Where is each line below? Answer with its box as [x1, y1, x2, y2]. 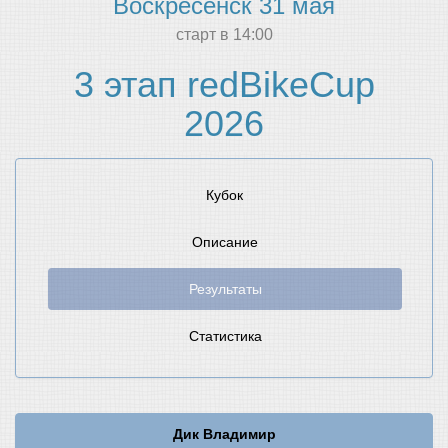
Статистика [188, 328, 262, 344]
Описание [192, 234, 258, 250]
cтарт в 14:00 [175, 26, 273, 43]
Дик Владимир [172, 426, 276, 442]
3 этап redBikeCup [73, 64, 375, 105]
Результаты [188, 281, 262, 297]
